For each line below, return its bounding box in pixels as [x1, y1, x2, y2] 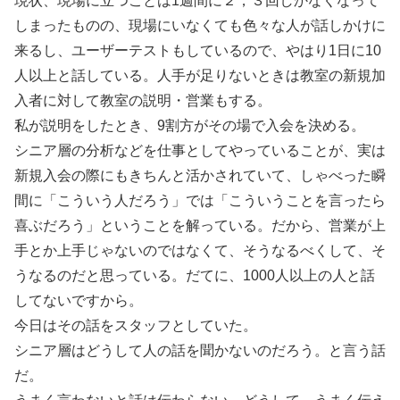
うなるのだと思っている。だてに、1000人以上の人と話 [14, 268, 375, 284]
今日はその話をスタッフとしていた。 [14, 318, 257, 334]
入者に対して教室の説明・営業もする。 [14, 93, 271, 109]
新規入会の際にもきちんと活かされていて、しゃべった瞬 [14, 168, 386, 184]
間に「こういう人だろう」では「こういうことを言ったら [14, 193, 386, 209]
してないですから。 [14, 293, 143, 309]
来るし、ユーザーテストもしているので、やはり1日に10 [14, 43, 381, 59]
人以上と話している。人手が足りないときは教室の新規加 [14, 68, 386, 84]
